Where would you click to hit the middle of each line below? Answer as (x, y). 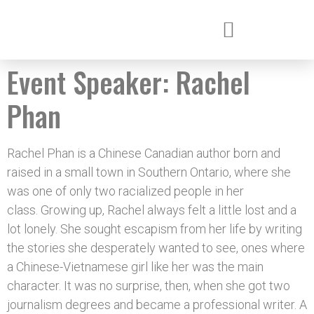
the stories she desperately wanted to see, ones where (156, 248)
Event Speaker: (91, 82)
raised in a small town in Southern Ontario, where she (149, 172)
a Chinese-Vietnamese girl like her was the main (135, 267)
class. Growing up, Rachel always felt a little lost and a (152, 210)
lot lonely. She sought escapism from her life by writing (155, 229)
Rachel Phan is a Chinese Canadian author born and (144, 153)
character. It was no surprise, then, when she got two (149, 286)
